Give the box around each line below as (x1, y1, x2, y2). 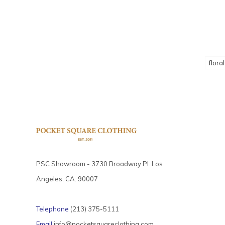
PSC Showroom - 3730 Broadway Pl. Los (36, 159, 163, 168)
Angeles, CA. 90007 (36, 174, 98, 183)
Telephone (36, 204, 69, 213)
